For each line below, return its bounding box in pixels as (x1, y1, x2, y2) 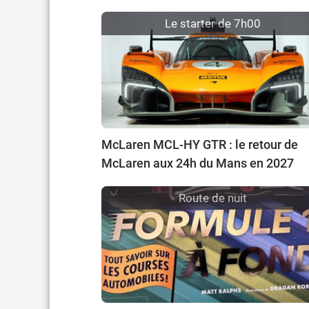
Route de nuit (178, 190, 247, 205)
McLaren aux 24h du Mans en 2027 (101, 155, 294, 170)
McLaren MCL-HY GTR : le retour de (101, 137, 298, 152)
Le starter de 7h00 (164, 17, 261, 30)
